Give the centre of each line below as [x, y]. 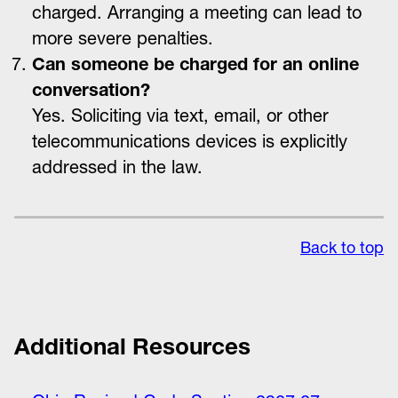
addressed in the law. [117, 167]
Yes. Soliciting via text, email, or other [180, 115]
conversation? [91, 90]
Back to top [342, 247]
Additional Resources [132, 346]
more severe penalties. [123, 38]
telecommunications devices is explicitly [190, 141]
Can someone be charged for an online [195, 64]
